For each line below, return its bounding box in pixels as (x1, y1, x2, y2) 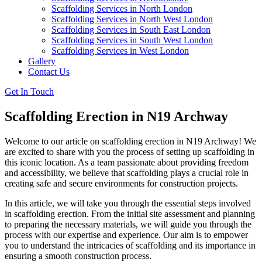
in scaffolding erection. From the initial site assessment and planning (5, 208, 255, 219)
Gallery (28, 56, 56, 66)
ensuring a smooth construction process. (5, 250, 151, 261)
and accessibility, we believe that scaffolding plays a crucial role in (5, 167, 249, 178)
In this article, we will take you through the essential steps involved (5, 198, 251, 208)
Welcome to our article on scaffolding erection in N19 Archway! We (5, 136, 256, 146)
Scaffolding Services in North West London (51, 14, 213, 24)
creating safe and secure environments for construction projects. (5, 178, 238, 188)
